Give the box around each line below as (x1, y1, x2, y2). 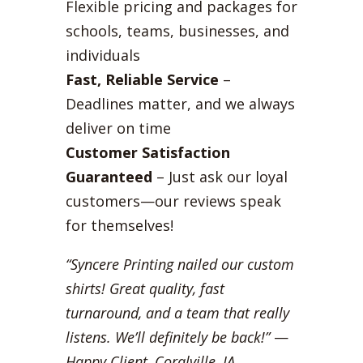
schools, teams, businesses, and (65, 20, 289, 41)
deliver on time (65, 117, 171, 138)
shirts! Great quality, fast (65, 278, 224, 298)
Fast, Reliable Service (65, 69, 219, 89)
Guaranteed (65, 166, 152, 186)
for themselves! (65, 215, 173, 235)
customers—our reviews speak (65, 190, 281, 211)
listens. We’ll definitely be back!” (65, 327, 270, 347)
